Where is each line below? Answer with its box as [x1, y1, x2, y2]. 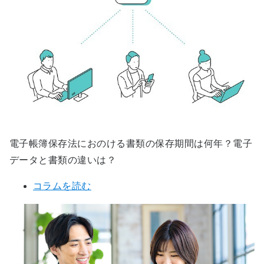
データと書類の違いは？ [9, 154, 117, 165]
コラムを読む [33, 180, 91, 191]
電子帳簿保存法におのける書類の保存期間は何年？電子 [9, 138, 252, 148]
